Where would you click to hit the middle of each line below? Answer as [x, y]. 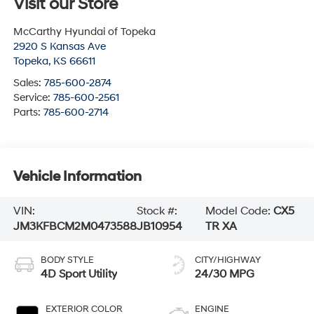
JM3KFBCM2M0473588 [75, 227]
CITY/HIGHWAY [228, 260]
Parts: [28, 113]
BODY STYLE [67, 260]
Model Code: [240, 211]
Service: [33, 98]
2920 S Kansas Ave [59, 47]
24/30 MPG [225, 274]
